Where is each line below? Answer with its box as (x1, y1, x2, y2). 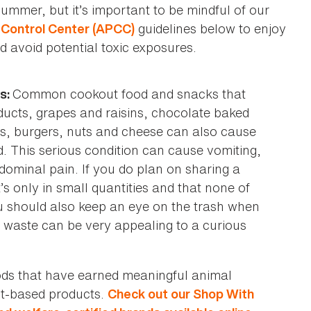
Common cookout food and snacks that (12, 84, 246, 103)
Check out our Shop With (108, 285, 254, 303)
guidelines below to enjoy (135, 19, 286, 37)
